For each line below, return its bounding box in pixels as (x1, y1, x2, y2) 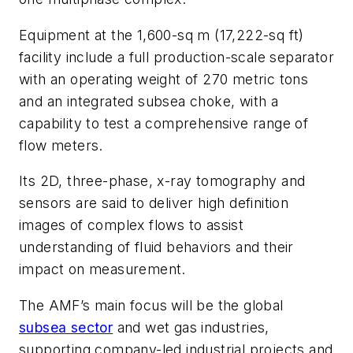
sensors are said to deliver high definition (19, 195, 289, 212)
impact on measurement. (19, 261, 186, 278)
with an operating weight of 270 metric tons (19, 70, 309, 87)
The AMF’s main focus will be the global (19, 296, 284, 314)
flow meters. (19, 136, 103, 154)
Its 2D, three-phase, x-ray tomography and (19, 173, 306, 190)
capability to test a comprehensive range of (19, 114, 309, 132)
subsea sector (19, 318, 113, 336)
